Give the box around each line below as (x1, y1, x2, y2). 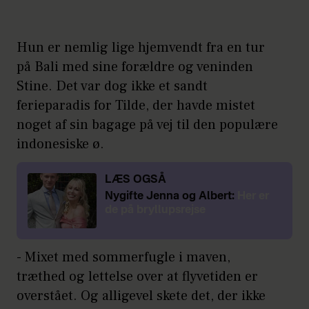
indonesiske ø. (17, 134, 104, 153)
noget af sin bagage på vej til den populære (17, 115, 278, 134)
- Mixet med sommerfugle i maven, (17, 248, 230, 266)
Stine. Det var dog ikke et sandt (17, 77, 208, 95)
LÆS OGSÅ (105, 174, 166, 186)
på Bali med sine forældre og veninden (17, 57, 253, 76)
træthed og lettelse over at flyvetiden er (17, 267, 258, 286)
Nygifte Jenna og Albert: (105, 190, 237, 202)
